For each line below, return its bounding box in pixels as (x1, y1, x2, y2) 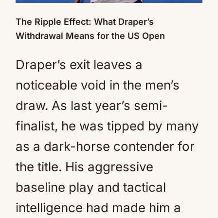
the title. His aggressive (16, 159, 153, 174)
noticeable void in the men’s (16, 77, 180, 92)
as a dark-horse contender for (16, 139, 195, 154)
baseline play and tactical (16, 180, 166, 195)
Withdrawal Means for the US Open (16, 31, 165, 41)
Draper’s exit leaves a (16, 57, 143, 72)
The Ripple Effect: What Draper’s (16, 17, 154, 27)
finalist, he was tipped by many (16, 118, 199, 133)
